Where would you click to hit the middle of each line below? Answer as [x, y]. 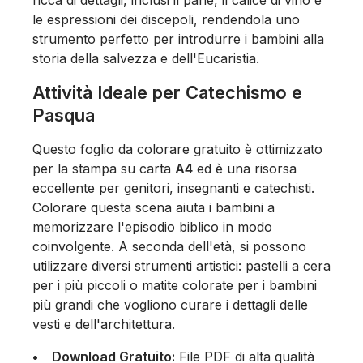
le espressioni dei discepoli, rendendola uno [166, 20]
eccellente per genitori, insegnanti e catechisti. [173, 188]
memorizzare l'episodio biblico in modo [152, 227]
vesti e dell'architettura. [104, 325]
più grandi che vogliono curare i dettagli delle [170, 305]
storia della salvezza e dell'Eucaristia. [146, 59]
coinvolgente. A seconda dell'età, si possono [169, 247]
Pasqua [64, 115]
